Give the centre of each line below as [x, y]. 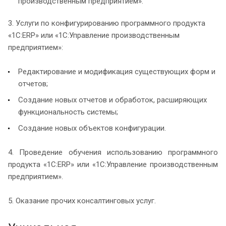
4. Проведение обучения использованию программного [113, 152]
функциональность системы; [68, 112]
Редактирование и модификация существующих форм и [117, 71]
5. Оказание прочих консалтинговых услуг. [82, 201]
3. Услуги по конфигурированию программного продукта [107, 23]
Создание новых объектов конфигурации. [92, 128]
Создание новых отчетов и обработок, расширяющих [112, 100]
